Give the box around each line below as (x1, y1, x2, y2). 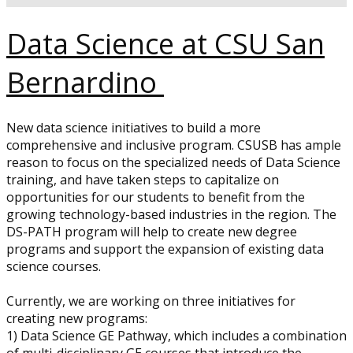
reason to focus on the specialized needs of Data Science (6, 154, 340, 171)
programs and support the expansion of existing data (6, 240, 324, 258)
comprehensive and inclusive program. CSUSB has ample (6, 136, 341, 154)
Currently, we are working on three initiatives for (6, 292, 295, 310)
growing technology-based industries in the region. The (6, 206, 336, 223)
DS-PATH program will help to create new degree (6, 223, 297, 240)
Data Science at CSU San (6, 24, 325, 63)
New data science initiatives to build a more (6, 119, 261, 136)
